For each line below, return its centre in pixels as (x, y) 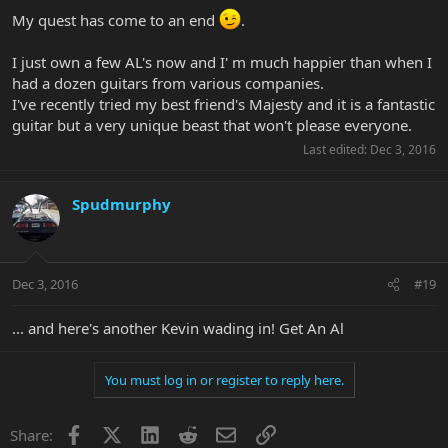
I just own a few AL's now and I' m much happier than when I (222, 62)
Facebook (115, 432)
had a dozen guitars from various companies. (168, 83)
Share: (31, 434)
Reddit (219, 432)
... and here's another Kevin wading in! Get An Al (178, 327)
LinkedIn (188, 432)
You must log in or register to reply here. (224, 379)
